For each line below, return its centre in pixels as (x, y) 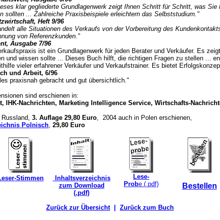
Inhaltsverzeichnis (82, 178)
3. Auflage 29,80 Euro (64, 118)
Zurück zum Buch (147, 207)
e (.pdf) (149, 184)
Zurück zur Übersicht (78, 207)
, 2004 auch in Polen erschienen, (144, 118)
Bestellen (199, 186)
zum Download (82, 185)
